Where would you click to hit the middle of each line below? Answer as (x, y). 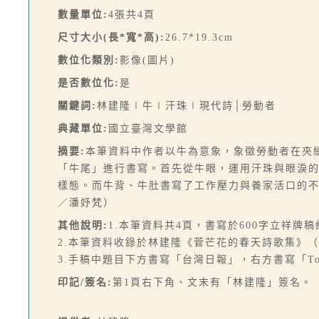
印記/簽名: (85, 282)
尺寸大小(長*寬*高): (111, 37)
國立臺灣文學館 (148, 129)
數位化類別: (89, 60)
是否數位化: (89, 83)
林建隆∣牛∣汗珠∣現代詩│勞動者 (187, 106)
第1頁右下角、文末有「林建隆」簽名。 (213, 282)
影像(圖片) (147, 60)
